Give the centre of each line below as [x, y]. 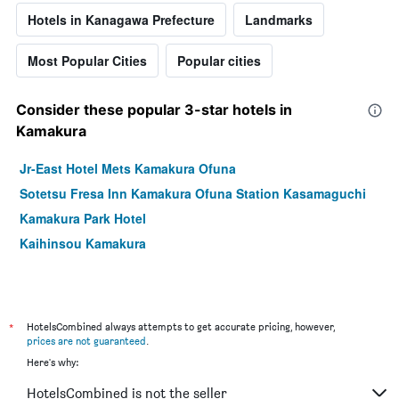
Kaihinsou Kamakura [83, 244]
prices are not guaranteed [86, 341]
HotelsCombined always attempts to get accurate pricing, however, [181, 327]
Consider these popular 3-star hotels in [154, 110]
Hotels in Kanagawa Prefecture [121, 20]
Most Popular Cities [87, 61]
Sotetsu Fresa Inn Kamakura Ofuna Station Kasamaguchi [193, 194]
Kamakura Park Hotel [83, 219]
